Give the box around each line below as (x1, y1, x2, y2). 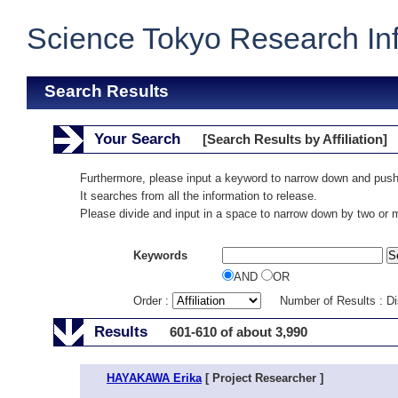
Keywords (133, 249, 187, 262)
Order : (133, 294, 172, 307)
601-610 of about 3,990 (170, 324, 307, 339)
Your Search (94, 131, 180, 147)
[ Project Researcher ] (202, 371, 323, 385)
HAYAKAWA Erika (107, 371, 202, 385)
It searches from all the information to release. (80, 189, 317, 203)
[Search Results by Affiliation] (203, 131, 387, 147)
